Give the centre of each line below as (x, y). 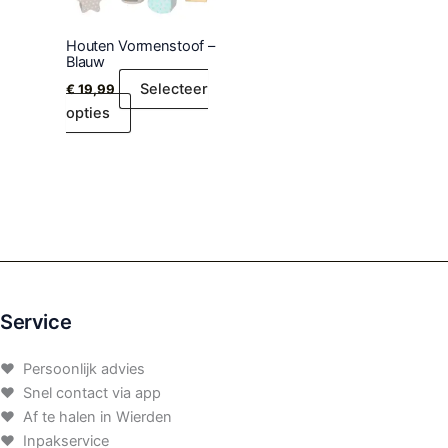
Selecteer (174, 88)
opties (88, 112)
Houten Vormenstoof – (140, 45)
